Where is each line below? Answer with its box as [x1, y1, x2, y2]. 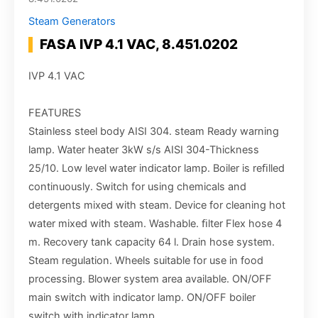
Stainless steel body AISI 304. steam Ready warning [28, 124, 279, 138]
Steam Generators [28, 15, 116, 28]
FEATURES [28, 106, 81, 119]
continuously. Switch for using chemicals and [28, 180, 246, 193]
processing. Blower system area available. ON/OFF [28, 272, 272, 285]
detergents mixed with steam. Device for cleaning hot [28, 198, 285, 212]
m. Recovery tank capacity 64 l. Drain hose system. [28, 235, 275, 248]
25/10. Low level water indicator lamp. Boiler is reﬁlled [28, 161, 285, 175]
